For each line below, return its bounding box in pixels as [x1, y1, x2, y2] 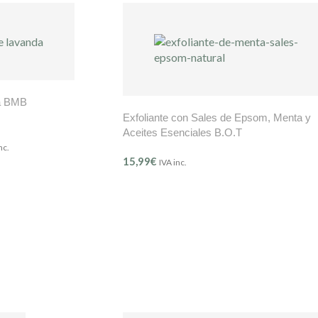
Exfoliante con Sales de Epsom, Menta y [123, 111, 311, 124]
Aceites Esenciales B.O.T [123, 126, 242, 139]
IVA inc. [159, 157, 187, 168]
